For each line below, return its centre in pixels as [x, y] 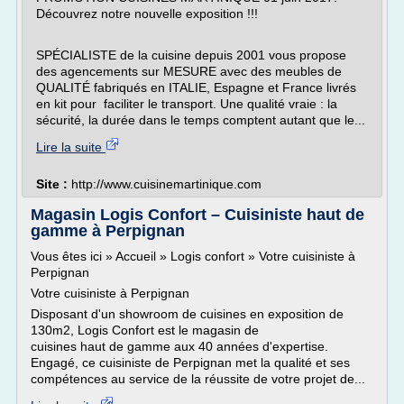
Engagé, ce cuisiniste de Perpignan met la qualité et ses [190, 363]
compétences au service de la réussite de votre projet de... [198, 379]
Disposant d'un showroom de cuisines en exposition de [187, 314]
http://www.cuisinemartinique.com [166, 184]
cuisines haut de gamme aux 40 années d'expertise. [179, 346]
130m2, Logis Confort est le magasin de [145, 330]
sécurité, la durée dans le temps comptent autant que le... [201, 120]
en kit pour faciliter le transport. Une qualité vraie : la [187, 104]
